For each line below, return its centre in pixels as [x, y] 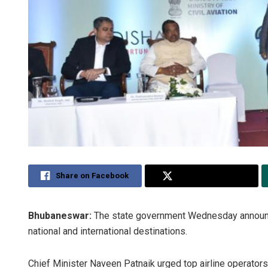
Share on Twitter [210, 176]
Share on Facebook [92, 176]
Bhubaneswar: [60, 216]
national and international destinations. [108, 232]
